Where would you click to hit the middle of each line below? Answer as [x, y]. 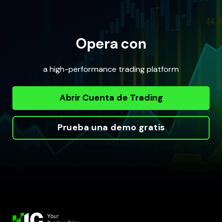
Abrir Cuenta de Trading [111, 98]
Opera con [111, 44]
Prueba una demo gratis [111, 128]
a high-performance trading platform [111, 69]
